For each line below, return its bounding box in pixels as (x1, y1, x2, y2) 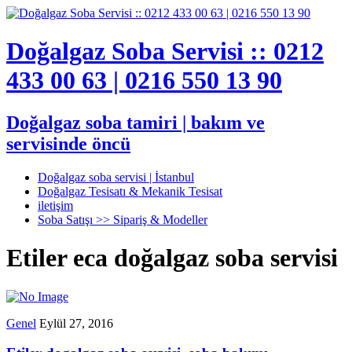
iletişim (38, 198, 73, 212)
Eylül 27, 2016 (39, 316, 113, 330)
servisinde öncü (6, 133, 130, 154)
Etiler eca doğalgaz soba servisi (6, 244, 338, 273)
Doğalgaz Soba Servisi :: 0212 (6, 37, 324, 66)
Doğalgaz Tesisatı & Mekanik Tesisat (38, 184, 222, 198)
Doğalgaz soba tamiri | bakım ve (6, 112, 265, 133)
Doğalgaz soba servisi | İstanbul (38, 170, 194, 184)
